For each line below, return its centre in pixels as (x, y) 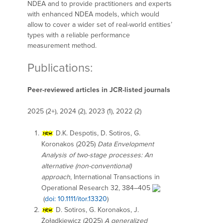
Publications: (60, 68)
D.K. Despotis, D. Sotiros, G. (98, 133)
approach (56, 177)
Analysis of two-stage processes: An (97, 155)
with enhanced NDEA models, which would (93, 14)
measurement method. (62, 46)
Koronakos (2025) (69, 144)
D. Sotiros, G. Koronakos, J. (96, 210)
